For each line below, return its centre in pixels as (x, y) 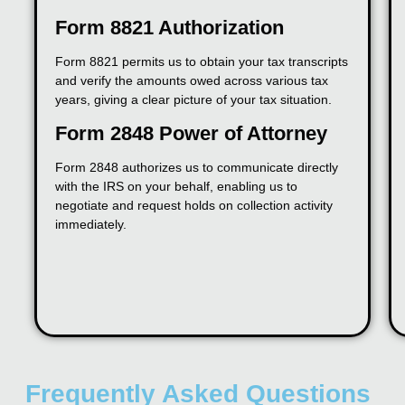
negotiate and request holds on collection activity (194, 206)
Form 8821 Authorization (170, 28)
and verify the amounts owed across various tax (192, 81)
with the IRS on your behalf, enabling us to (176, 187)
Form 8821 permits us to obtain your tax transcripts (202, 62)
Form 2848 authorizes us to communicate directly (197, 168)
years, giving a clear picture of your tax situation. (193, 100)
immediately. (91, 225)
